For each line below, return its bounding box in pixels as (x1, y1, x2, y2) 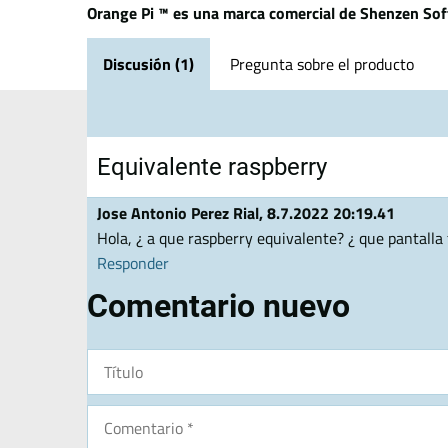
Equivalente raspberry (97, 153, 327, 181)
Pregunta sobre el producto (230, 52, 414, 76)
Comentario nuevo (87, 287, 350, 325)
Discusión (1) (103, 52, 194, 76)
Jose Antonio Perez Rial (97, 201, 259, 225)
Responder (97, 251, 169, 275)
